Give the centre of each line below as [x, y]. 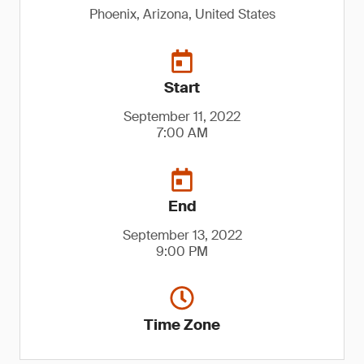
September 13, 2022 [182, 235]
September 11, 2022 [182, 117]
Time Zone [182, 325]
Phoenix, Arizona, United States [182, 14]
